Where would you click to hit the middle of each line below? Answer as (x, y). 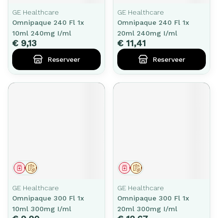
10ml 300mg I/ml (42, 209)
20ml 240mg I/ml (147, 33)
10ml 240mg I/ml (42, 33)
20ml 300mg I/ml (147, 209)
